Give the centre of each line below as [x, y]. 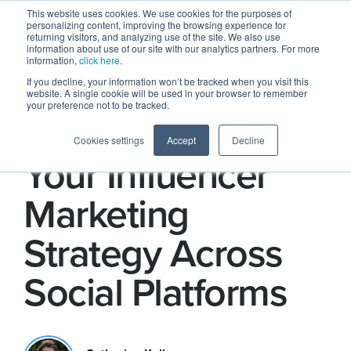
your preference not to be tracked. [98, 105]
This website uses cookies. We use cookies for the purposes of [159, 13]
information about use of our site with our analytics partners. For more [173, 48]
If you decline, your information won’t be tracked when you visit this [168, 81]
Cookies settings [109, 140]
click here [100, 60]
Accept [181, 140]
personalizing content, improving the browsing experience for [156, 25]
